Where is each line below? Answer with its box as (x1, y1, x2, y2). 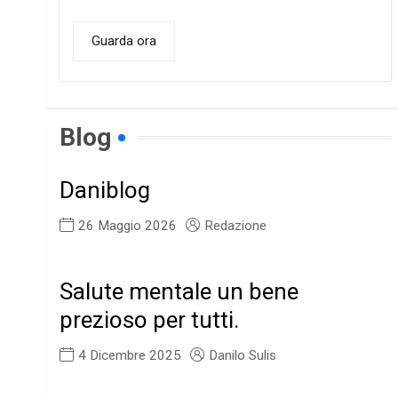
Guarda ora (92, 33, 157, 50)
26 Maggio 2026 (78, 218, 178, 235)
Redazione (204, 218, 267, 235)
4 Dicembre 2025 (78, 347, 182, 364)
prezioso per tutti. (60, 306, 240, 334)
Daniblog (60, 177, 151, 204)
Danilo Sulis (209, 347, 277, 364)
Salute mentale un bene (60, 278, 299, 306)
